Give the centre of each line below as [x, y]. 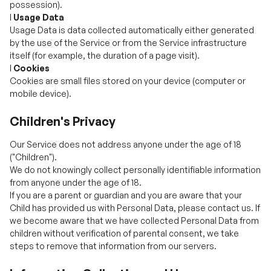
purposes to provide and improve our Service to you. [116, 262]
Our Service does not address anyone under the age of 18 [126, 97]
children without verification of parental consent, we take [124, 186]
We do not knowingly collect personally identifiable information [135, 122]
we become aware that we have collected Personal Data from [134, 173]
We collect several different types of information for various [129, 250]
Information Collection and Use [101, 227]
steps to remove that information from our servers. [113, 199]
